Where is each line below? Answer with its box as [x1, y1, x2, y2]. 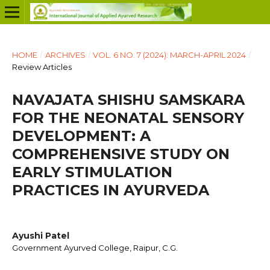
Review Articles [11, 61, 72, 72]
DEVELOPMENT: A [11, 127, 151, 145]
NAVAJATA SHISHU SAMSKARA [11, 90, 245, 108]
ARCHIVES [45, 49, 86, 60]
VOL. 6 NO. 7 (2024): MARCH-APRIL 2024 [93, 49, 246, 60]
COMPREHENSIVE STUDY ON [11, 145, 230, 163]
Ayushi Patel [11, 230, 69, 241]
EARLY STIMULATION [11, 163, 172, 181]
